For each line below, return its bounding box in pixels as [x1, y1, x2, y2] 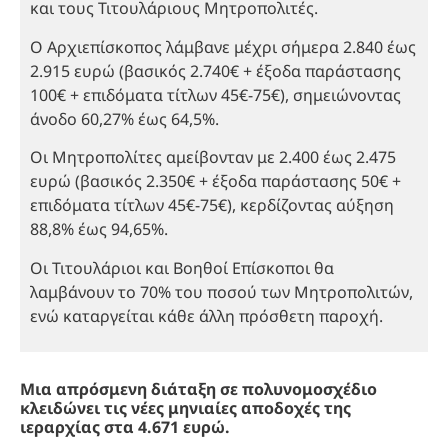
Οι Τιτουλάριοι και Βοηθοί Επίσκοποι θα [30, 256, 334, 279]
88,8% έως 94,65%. [30, 218, 168, 241]
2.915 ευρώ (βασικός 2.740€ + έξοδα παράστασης [30, 59, 401, 82]
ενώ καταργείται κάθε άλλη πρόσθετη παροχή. [30, 304, 383, 327]
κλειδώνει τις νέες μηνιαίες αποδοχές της [20, 396, 351, 419]
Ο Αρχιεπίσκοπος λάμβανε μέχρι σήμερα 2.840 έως [30, 35, 416, 58]
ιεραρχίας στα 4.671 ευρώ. [20, 415, 230, 438]
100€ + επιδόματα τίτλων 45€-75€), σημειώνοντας [30, 83, 401, 106]
